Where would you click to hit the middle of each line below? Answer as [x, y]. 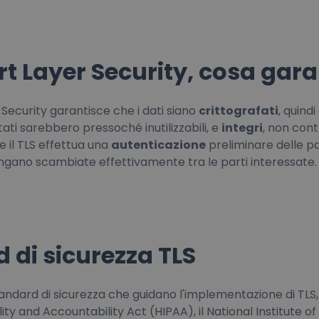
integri [242, 128]
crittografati [239, 111]
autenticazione [158, 145]
